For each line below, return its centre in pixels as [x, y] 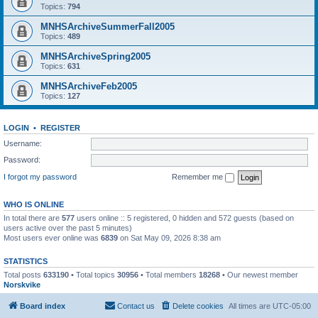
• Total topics [93, 274]
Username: [23, 143]
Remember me [198, 176]
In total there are [33, 218]
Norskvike [22, 284]
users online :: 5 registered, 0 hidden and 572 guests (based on [184, 218]
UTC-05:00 [292, 306]
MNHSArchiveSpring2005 [95, 56]
